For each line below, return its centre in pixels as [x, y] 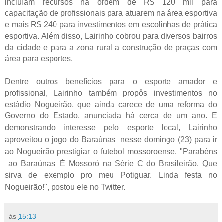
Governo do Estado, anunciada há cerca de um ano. [108, 115]
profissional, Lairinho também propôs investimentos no [111, 93]
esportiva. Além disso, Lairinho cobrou [74, 36]
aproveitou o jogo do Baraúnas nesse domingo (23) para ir [111, 139]
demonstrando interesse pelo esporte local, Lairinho [111, 127]
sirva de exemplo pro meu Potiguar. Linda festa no [111, 175]
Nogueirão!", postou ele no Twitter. [65, 187]
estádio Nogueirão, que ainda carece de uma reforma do [111, 104]
